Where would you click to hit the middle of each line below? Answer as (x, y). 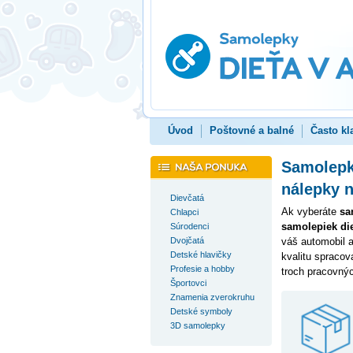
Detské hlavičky (201, 255)
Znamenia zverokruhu (212, 297)
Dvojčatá (187, 240)
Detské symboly (201, 311)
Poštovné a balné (251, 130)
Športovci (188, 283)
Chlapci (184, 212)
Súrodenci (189, 226)
